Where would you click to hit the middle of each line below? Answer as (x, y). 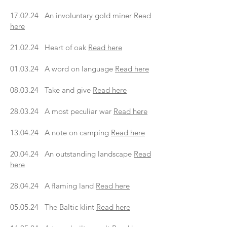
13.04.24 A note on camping (61, 133)
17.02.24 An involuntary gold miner (72, 15)
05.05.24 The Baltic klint (53, 207)
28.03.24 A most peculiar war (62, 111)
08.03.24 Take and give (51, 90)
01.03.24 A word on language (63, 69)
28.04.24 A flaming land (53, 186)
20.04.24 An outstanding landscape (72, 154)
